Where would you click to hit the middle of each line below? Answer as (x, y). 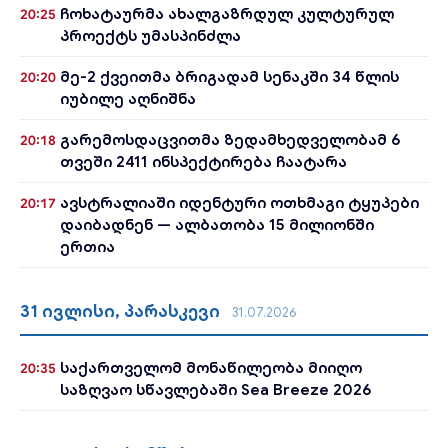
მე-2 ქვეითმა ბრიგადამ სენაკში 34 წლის (229, 76)
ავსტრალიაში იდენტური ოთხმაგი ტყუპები (239, 202)
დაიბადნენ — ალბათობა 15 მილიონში (217, 224)
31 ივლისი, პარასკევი (122, 311)
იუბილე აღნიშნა (128, 98)
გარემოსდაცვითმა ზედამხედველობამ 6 (230, 139)
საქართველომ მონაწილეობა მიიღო (211, 367)
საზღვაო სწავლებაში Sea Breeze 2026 (216, 389)
